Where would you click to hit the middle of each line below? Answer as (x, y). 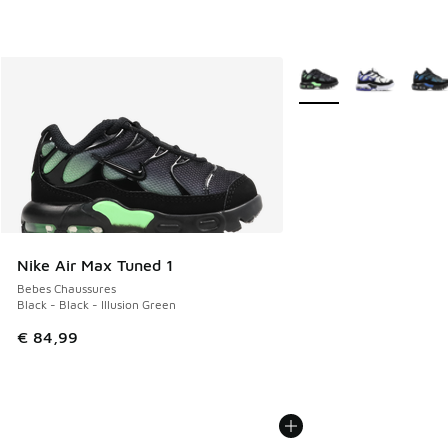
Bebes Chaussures (66, 289)
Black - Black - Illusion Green (96, 305)
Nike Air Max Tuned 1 (95, 265)
